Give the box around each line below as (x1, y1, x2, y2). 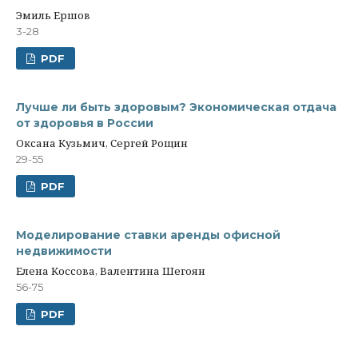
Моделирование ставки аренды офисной (16, 228, 280, 242)
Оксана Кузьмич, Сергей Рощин (16, 136, 188, 150)
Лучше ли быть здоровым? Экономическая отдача (16, 100, 336, 114)
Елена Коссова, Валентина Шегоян (16, 264, 205, 278)
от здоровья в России (16, 116, 153, 130)
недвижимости (16, 244, 112, 258)
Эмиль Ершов (16, 8, 90, 22)
